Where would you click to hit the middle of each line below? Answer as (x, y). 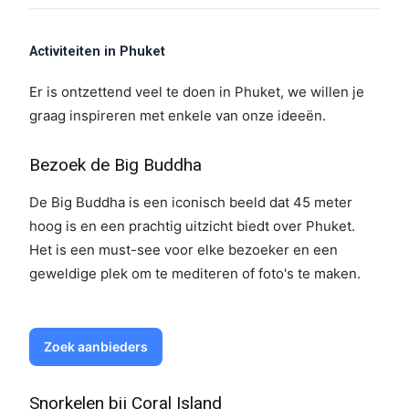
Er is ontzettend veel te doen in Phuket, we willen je (197, 92)
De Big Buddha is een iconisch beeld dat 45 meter (191, 203)
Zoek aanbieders (96, 347)
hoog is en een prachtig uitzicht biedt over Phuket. (192, 226)
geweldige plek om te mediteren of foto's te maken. (195, 274)
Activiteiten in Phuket (97, 52)
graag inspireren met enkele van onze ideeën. (178, 116)
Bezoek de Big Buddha (115, 165)
